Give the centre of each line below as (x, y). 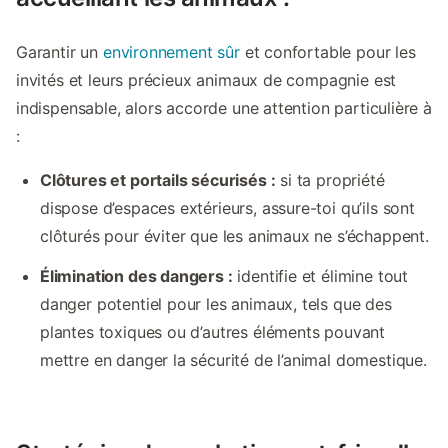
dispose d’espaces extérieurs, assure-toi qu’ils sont (227, 208)
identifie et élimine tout (320, 276)
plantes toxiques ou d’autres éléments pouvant (213, 332)
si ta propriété (330, 180)
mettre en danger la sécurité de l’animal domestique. (233, 360)
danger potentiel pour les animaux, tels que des (216, 304)
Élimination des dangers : (136, 276)
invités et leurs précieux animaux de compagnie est (206, 80)
